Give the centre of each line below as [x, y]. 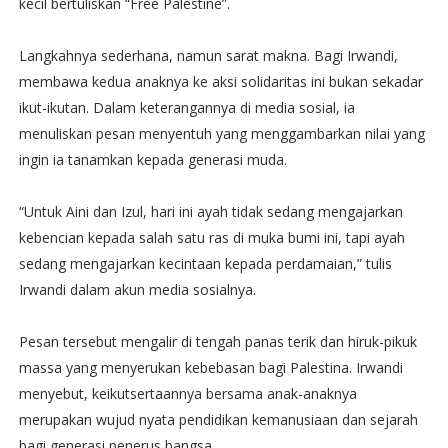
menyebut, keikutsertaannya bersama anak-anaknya [187, 393]
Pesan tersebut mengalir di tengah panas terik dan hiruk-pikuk [217, 341]
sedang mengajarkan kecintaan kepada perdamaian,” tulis [205, 263]
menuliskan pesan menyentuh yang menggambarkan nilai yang [221, 133]
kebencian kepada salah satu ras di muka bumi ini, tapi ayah [211, 237]
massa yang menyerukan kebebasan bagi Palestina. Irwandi [210, 367]
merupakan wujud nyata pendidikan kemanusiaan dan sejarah [218, 419]
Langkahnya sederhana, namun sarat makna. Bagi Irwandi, [208, 55]
